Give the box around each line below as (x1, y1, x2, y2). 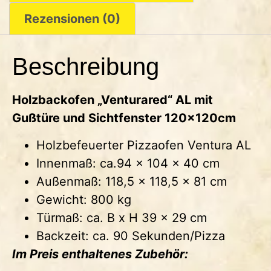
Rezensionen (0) (24, 11, 120, 27)
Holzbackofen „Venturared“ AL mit (12, 93, 213, 108)
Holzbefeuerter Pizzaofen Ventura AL (36, 137, 251, 152)
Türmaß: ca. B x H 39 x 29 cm (36, 210, 207, 225)
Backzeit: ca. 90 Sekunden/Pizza (36, 228, 225, 243)
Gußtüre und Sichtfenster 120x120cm (12, 111, 236, 126)
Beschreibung (12, 53, 159, 80)
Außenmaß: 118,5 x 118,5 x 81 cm (36, 174, 227, 189)
